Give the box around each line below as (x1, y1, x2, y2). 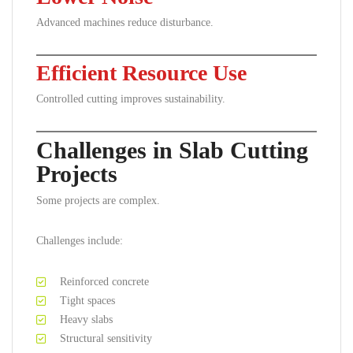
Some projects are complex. (36, 195, 160, 206)
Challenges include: (36, 235, 123, 247)
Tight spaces (60, 295, 115, 307)
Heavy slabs (60, 314, 113, 325)
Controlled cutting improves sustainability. (36, 93, 225, 105)
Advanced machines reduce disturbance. (36, 17, 214, 28)
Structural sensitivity (60, 333, 152, 344)
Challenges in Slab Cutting (36, 137, 308, 163)
